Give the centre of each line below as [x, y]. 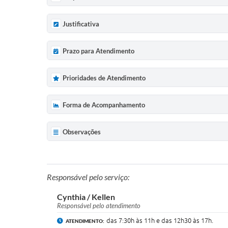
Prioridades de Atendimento [104, 78]
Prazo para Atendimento [98, 51]
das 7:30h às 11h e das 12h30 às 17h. [160, 220]
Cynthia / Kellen [86, 196]
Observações [82, 132]
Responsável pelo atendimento [99, 205]
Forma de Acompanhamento [104, 105]
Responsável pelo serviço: [88, 177]
